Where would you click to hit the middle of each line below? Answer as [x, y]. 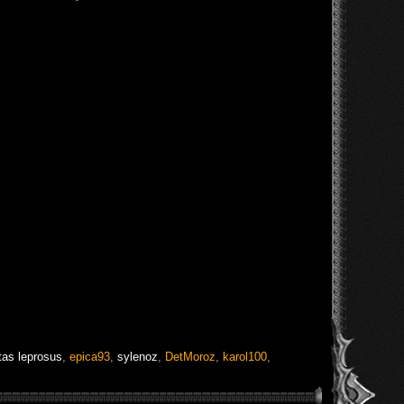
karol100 [245, 356]
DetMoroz [190, 356]
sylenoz [138, 356]
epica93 [90, 356]
